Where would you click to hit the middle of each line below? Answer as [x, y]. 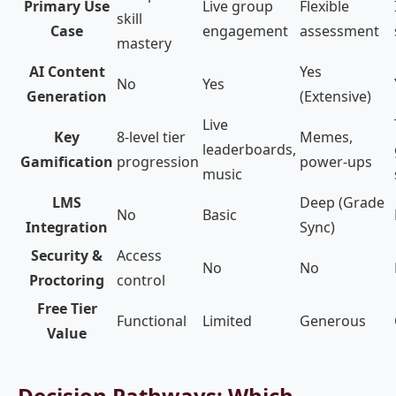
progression [158, 162]
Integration [67, 227]
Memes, [326, 137]
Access [139, 255]
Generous [333, 321]
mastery [144, 43]
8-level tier [151, 137]
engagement [245, 31]
